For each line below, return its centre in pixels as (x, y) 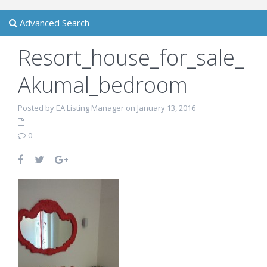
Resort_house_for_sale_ (131, 58)
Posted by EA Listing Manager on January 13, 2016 (107, 108)
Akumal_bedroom (103, 85)
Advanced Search (53, 23)
